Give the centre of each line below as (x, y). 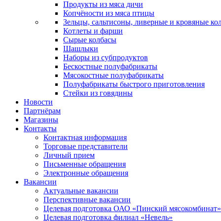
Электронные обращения (86, 173)
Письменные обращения (85, 164)
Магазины (41, 119)
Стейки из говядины (98, 93)
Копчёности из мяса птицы (109, 13)
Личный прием (69, 155)
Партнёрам (42, 110)
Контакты (40, 128)
